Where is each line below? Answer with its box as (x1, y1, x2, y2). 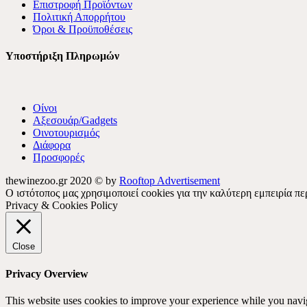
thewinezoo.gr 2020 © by (5, 174, 119, 186)
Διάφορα (33, 138, 71, 151)
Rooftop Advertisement (119, 174, 220, 186)
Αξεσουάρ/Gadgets (33, 114, 117, 126)
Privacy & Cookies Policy (5, 199, 118, 211)
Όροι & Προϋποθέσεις (33, 23, 132, 35)
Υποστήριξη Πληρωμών (5, 49, 119, 62)
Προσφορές (33, 151, 84, 163)
